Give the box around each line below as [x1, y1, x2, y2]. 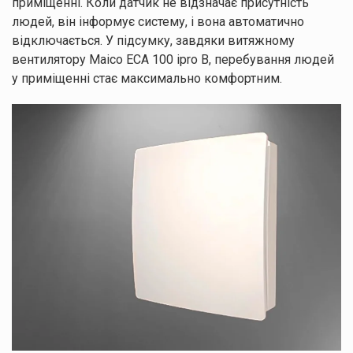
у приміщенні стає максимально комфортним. [12, 70, 282, 86]
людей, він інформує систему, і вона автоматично [12, 13, 304, 29]
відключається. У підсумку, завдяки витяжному [12, 32, 295, 48]
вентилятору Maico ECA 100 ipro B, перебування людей [12, 51, 334, 67]
